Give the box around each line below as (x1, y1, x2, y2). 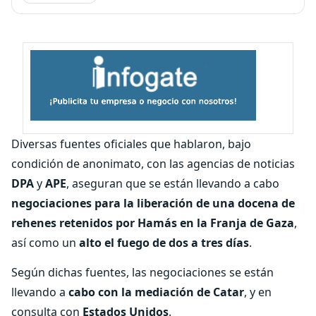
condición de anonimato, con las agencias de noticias (11, 156, 295, 171)
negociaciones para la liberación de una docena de (11, 195, 295, 211)
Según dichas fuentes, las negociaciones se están (11, 265, 274, 280)
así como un (11, 235, 79, 250)
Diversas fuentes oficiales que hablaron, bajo (11, 136, 251, 152)
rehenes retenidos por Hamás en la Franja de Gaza (11, 215, 294, 231)
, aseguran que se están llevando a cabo (66, 176, 279, 191)
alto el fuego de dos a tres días (79, 235, 249, 250)
